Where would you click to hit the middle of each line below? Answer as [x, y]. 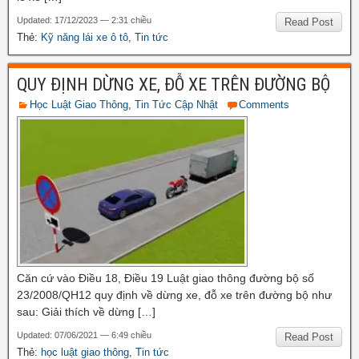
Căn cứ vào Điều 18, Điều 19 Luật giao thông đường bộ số [165, 278]
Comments [264, 104]
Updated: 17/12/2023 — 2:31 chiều [84, 20]
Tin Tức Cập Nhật [176, 104]
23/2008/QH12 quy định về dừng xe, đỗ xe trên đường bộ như [174, 294]
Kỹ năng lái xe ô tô [85, 37]
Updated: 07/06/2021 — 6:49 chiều [84, 335]
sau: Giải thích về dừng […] [86, 311]
